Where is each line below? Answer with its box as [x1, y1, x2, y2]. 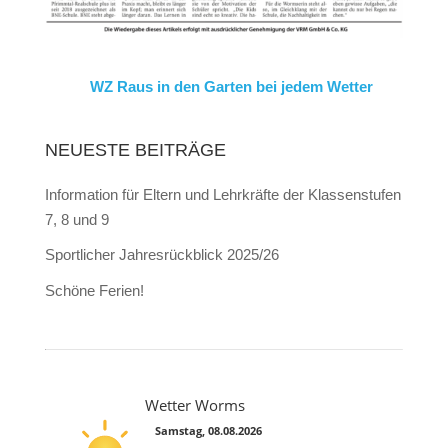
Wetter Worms [144, 394, 245, 415]
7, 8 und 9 [44, 210, 109, 228]
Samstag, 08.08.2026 [154, 422, 262, 438]
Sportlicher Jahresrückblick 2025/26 [44, 246, 279, 264]
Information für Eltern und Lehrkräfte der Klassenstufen [44, 185, 401, 203]
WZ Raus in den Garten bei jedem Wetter [89, 77, 373, 95]
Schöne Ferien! [44, 281, 144, 299]
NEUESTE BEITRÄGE [44, 139, 226, 160]
